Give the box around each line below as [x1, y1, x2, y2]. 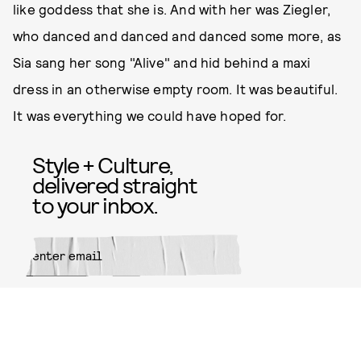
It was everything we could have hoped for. [13, 107, 287, 123]
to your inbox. [32, 191, 158, 218]
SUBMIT [189, 290, 242, 309]
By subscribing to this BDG [26, 324, 125, 334]
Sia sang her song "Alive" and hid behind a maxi [13, 54, 311, 70]
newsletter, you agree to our [26, 333, 134, 342]
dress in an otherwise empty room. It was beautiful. [13, 81, 338, 97]
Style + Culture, [32, 151, 173, 178]
